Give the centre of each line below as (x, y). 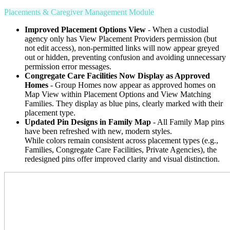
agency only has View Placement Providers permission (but (121, 39)
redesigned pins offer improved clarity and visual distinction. (122, 159)
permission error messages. (68, 67)
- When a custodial (177, 30)
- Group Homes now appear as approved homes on (132, 85)
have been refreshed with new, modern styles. (98, 131)
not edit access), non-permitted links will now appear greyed (122, 48)
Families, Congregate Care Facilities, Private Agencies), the (121, 150)
